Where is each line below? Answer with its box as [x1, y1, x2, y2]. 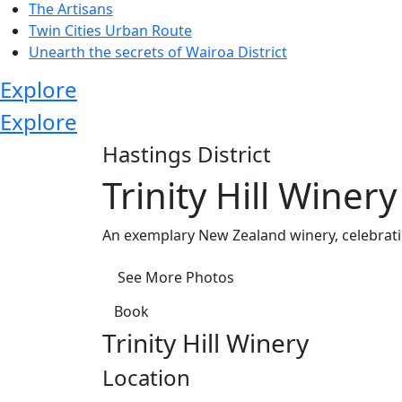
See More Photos [118, 267, 234, 287]
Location [102, 362, 190, 392]
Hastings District [102, 138, 271, 169]
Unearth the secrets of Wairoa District [29, 41, 287, 62]
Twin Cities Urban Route [29, 20, 192, 40]
